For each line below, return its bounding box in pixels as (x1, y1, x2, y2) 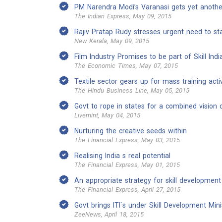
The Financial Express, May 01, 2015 (74, 161, 180, 168)
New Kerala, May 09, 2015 (74, 37, 149, 45)
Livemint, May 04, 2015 (74, 111, 140, 119)
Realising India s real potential (74, 152, 170, 160)
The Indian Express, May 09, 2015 (74, 12, 171, 20)
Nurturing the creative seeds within (74, 127, 187, 135)
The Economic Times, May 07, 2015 (74, 62, 178, 69)
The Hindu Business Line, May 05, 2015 (74, 87, 189, 94)
